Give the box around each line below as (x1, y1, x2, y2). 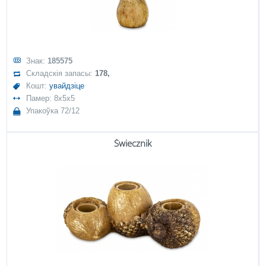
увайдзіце (49, 81, 85, 90)
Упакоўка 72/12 (26, 106, 80, 115)
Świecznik (114, 137, 151, 149)
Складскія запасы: (26, 69, 96, 78)
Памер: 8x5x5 (26, 94, 75, 103)
